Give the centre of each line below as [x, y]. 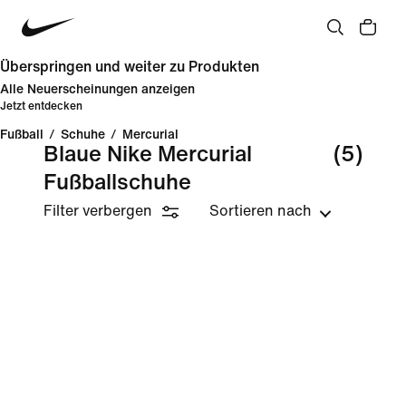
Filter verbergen [98, 211]
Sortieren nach [261, 211]
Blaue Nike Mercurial [148, 155]
